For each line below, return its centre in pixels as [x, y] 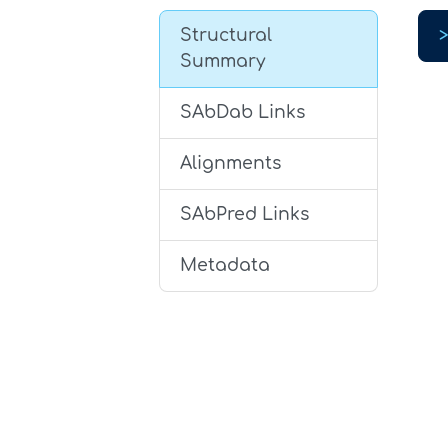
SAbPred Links [245, 215]
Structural [226, 36]
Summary [223, 62]
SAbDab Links [243, 113]
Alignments [231, 164]
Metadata [225, 266]
